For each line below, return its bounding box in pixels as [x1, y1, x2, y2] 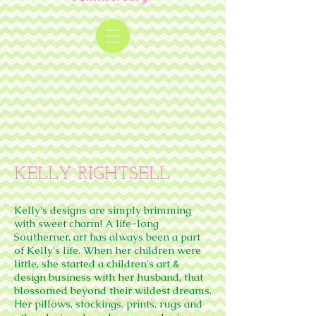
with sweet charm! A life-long [14, 217, 159, 230]
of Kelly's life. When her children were [14, 243, 201, 257]
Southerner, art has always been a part [14, 230, 200, 243]
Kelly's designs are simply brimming [14, 203, 191, 217]
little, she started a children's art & [14, 257, 180, 270]
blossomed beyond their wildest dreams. [14, 284, 212, 297]
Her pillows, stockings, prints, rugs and [14, 297, 202, 310]
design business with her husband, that [14, 270, 203, 284]
